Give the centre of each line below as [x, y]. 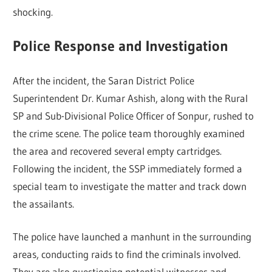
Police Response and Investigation [121, 46]
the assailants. [44, 203]
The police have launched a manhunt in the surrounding [132, 237]
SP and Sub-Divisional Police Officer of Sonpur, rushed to [134, 115]
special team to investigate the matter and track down [130, 186]
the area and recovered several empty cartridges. [117, 151]
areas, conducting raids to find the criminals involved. [127, 254]
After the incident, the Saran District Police [104, 80]
